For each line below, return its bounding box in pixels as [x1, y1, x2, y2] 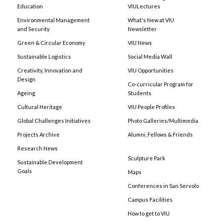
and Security [17, 25, 50, 32]
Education [17, 2, 43, 9]
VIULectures [128, 2, 160, 9]
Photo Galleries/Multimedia [128, 117, 198, 124]
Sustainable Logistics [17, 53, 71, 60]
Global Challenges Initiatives [17, 117, 91, 124]
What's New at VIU [128, 16, 174, 23]
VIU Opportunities [128, 67, 174, 74]
